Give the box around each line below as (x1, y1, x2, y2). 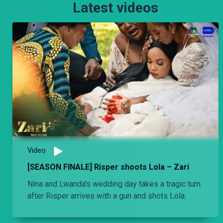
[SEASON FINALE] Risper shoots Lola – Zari (27, 162, 189, 172)
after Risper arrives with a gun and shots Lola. (27, 191, 186, 201)
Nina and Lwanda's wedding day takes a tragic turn (27, 179, 201, 189)
